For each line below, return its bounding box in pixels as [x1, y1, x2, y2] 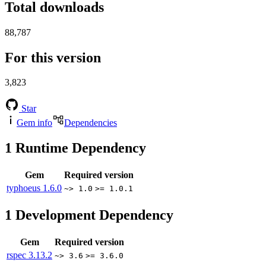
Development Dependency [12, 207, 173, 223]
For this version [5, 49, 101, 65]
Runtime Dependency [12, 140, 146, 156]
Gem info [17, 118, 52, 128]
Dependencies [64, 118, 117, 128]
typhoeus [7, 183, 43, 194]
